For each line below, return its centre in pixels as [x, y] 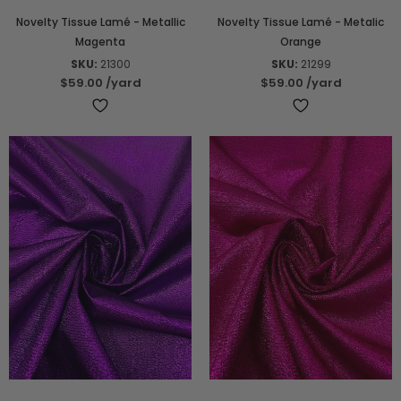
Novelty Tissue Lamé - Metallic [100, 22]
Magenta [100, 42]
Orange [301, 42]
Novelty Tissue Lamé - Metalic [301, 22]
